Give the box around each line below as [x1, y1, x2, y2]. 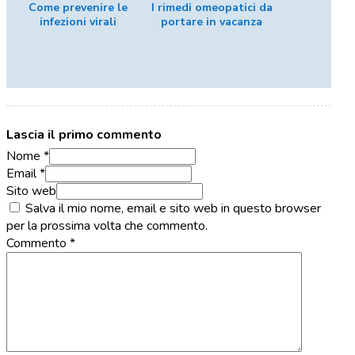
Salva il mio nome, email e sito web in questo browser [25, 199, 321, 217]
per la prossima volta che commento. [6, 216, 208, 235]
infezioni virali [39, 14, 116, 30]
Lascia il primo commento [6, 125, 162, 143]
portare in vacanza [161, 14, 262, 30]
